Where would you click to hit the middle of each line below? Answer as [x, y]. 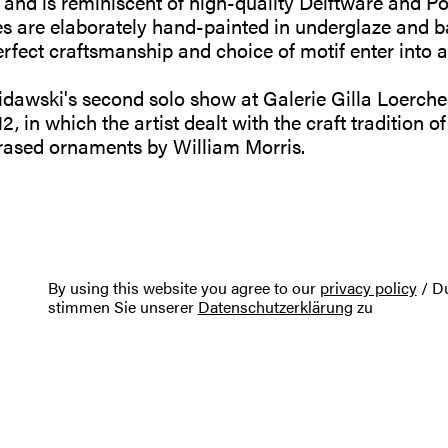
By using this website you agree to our [183, 287]
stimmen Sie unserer [122, 306]
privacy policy [368, 287]
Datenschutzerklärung [275, 306]
